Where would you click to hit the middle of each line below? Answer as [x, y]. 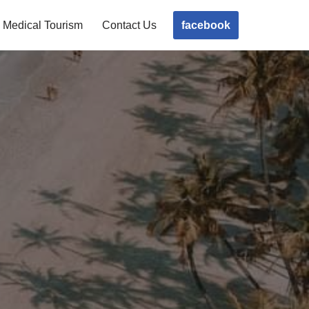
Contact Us [129, 26]
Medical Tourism [43, 26]
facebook [206, 25]
